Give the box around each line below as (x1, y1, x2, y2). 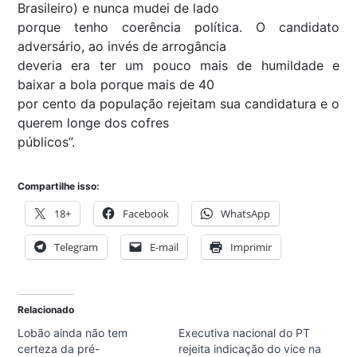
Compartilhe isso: (18, 180, 100, 193)
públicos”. (18, 134, 87, 151)
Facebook (123, 206, 169, 222)
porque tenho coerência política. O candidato (18, 19, 339, 36)
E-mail (150, 240, 178, 255)
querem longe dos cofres (18, 115, 169, 131)
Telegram (54, 240, 98, 255)
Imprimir (230, 240, 272, 255)
